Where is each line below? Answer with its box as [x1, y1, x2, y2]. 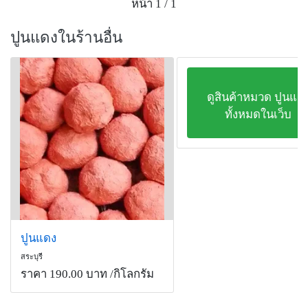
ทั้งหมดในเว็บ [225, 108, 291, 122]
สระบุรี [21, 252, 43, 261]
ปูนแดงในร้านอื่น [10, 29, 122, 46]
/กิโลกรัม [107, 267, 154, 280]
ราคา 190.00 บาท [21, 267, 107, 280]
